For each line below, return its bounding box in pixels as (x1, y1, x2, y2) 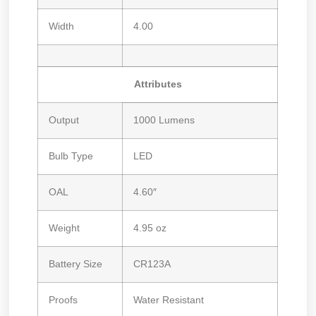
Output (49, 114, 80, 126)
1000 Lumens (133, 114, 195, 126)
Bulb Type (49, 150, 94, 162)
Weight (49, 222, 80, 233)
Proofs (49, 294, 78, 305)
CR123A (133, 258, 171, 269)
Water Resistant (133, 294, 205, 305)
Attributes (133, 78, 182, 90)
